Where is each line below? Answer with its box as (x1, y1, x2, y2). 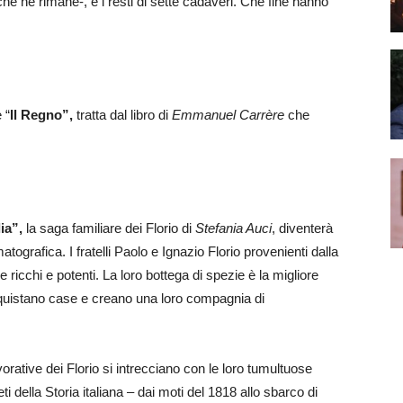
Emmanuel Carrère (172, 107, 284, 122)
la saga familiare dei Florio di (22, 220, 195, 236)
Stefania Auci (195, 220, 272, 236)
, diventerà (272, 220, 333, 236)
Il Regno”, (10, 107, 73, 122)
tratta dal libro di (73, 107, 172, 122)
